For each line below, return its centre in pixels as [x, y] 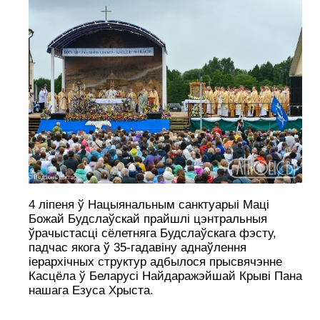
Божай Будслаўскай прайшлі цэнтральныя [148, 219]
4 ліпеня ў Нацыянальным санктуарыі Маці [149, 205]
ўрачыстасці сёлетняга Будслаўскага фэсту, [152, 234]
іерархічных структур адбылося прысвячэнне [155, 262]
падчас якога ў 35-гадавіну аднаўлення [137, 248]
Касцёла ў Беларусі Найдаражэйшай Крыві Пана [165, 276]
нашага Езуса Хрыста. [91, 291]
